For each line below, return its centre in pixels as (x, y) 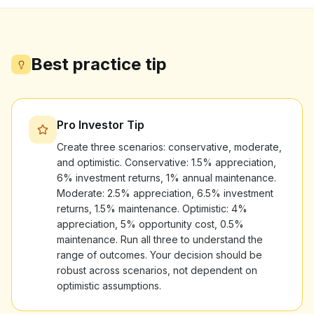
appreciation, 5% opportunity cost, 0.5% (150, 224)
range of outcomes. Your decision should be (159, 255)
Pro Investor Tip (101, 125)
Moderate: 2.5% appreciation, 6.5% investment (165, 193)
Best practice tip (99, 64)
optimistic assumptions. (109, 286)
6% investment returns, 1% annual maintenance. (166, 178)
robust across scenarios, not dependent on (157, 270)
